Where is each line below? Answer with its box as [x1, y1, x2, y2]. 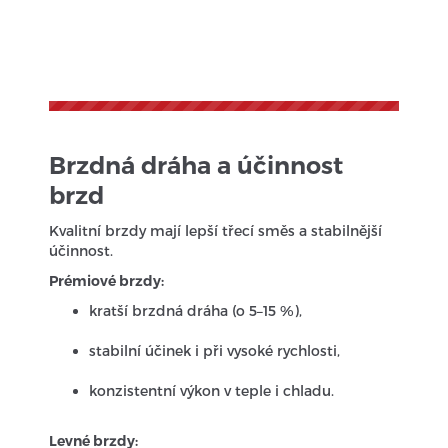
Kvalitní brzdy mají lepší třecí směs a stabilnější [49, 222, 383, 239]
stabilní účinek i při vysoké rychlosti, [89, 342, 341, 359]
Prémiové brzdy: [49, 272, 165, 290]
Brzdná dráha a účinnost [49, 151, 344, 180]
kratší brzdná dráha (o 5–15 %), [89, 302, 303, 319]
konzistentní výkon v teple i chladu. [89, 382, 335, 399]
